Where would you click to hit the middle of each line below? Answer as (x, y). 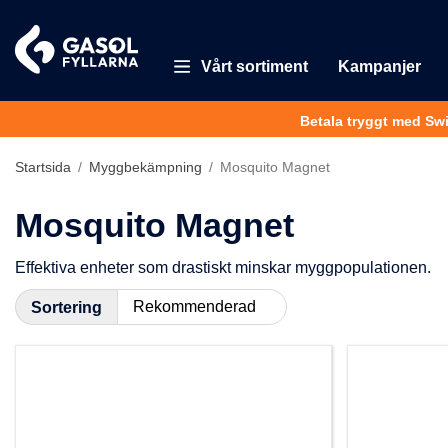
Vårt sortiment (254, 66)
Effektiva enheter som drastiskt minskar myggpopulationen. (223, 267)
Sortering (66, 307)
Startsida (43, 167)
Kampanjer (379, 66)
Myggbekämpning (145, 167)
